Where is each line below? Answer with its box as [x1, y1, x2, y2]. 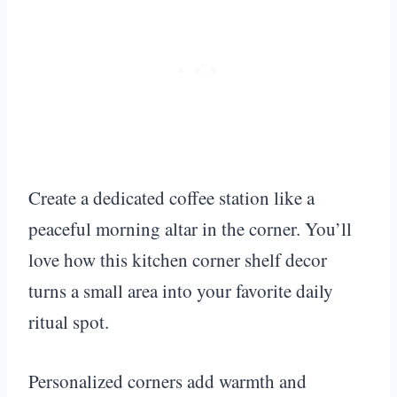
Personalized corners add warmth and [28, 368, 307, 393]
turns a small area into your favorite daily [28, 277, 333, 303]
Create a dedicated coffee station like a [28, 184, 315, 210]
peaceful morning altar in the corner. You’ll [28, 215, 352, 241]
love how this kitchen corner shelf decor [28, 246, 327, 272]
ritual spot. [28, 308, 109, 334]
